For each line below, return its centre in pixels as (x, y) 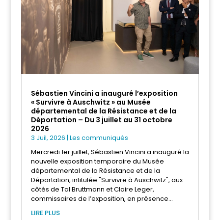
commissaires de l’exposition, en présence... (102, 199)
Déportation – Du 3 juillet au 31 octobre (101, 120)
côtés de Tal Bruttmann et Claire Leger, (92, 190)
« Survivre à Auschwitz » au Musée (91, 102)
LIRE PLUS (45, 213)
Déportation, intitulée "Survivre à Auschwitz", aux (107, 180)
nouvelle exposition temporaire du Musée (97, 162)
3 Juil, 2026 (48, 138)
